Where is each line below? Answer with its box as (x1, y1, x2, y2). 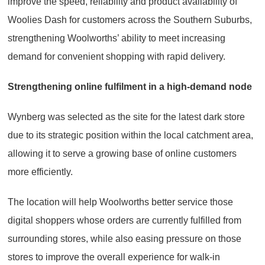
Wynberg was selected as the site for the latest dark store (8, 111, 245, 122)
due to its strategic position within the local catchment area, (8, 130, 253, 140)
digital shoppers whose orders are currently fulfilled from (8, 215, 241, 225)
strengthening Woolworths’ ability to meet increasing (8, 33, 225, 43)
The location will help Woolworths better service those (8, 196, 233, 207)
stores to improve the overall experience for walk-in (8, 251, 220, 262)
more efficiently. (8, 166, 73, 177)
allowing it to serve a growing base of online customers (8, 148, 237, 159)
